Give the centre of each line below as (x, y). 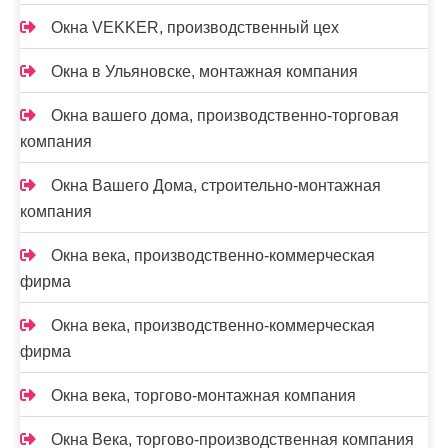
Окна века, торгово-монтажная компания (203, 395)
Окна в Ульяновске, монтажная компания (204, 71)
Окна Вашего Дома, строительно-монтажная (216, 185)
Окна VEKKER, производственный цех (195, 27)
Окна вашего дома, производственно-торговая (225, 115)
